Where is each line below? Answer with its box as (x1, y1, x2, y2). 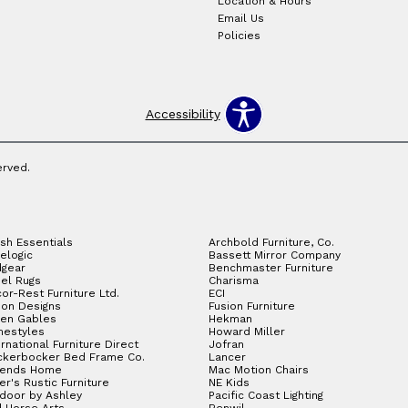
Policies (217, 29, 260, 43)
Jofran (209, 337, 244, 351)
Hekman (209, 311, 252, 325)
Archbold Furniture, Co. (209, 235, 334, 249)
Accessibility (145, 107, 220, 122)
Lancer (209, 350, 246, 363)
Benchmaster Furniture (209, 260, 333, 274)
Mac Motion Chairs (209, 362, 309, 376)
